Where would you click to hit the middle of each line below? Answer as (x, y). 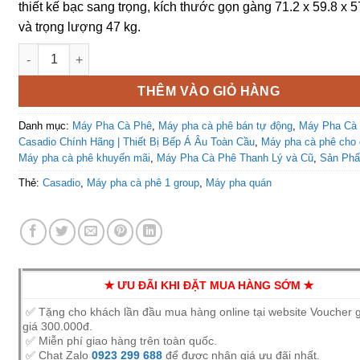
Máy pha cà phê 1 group (143, 183)
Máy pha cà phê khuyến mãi (85, 158)
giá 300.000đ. (58, 327)
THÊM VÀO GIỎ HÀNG (209, 92)
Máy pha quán (239, 183)
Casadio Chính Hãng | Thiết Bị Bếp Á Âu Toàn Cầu (137, 142)
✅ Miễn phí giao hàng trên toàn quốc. (120, 341)
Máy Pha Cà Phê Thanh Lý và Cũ (235, 158)
